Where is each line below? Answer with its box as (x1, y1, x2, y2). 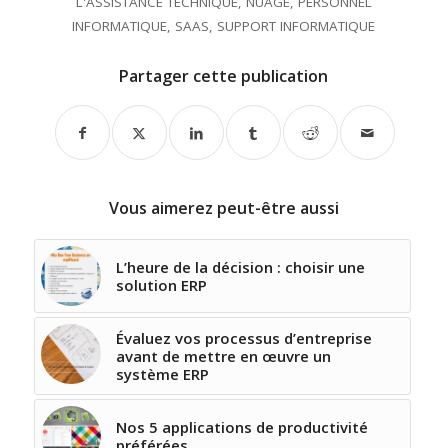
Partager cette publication (119, 65, 329, 88)
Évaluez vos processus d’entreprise (115, 328, 372, 349)
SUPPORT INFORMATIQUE (217, 17, 376, 36)
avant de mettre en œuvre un (115, 346, 331, 367)
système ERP (115, 364, 209, 385)
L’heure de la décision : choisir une (115, 257, 365, 278)
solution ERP (115, 275, 207, 296)
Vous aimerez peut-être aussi (108, 197, 339, 220)
